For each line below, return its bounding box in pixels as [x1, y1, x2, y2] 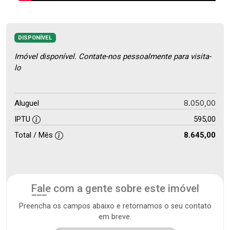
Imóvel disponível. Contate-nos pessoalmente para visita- [14, 52, 211, 62]
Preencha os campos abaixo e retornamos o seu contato [18, 202, 212, 211]
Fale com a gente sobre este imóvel [31, 182, 199, 195]
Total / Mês [14, 130, 55, 140]
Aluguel [14, 99, 39, 108]
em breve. [99, 213, 131, 222]
